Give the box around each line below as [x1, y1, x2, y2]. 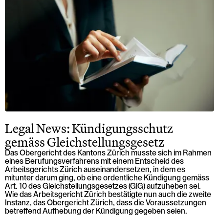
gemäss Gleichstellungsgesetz [5, 131, 165, 152]
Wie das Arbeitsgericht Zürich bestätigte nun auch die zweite [5, 190, 212, 198]
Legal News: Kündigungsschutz [5, 118, 174, 138]
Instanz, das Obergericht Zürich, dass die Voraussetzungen [5, 198, 207, 207]
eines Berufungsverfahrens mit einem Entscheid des [5, 157, 184, 165]
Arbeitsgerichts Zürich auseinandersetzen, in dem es [5, 165, 186, 174]
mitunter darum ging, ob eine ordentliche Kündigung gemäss [5, 174, 210, 182]
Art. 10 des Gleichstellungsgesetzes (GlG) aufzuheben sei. [5, 182, 201, 190]
